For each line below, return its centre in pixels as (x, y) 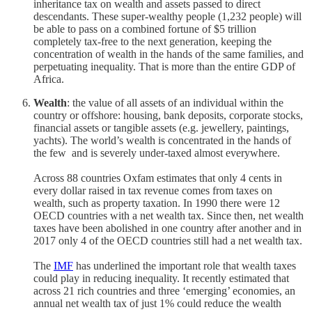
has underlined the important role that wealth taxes (185, 265)
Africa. (49, 79)
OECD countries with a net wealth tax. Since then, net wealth (169, 215)
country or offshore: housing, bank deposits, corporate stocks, (168, 115)
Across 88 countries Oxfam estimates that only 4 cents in (158, 178)
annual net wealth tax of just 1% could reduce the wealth (157, 303)
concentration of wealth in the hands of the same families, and (169, 54)
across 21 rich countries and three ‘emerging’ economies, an (164, 290)
